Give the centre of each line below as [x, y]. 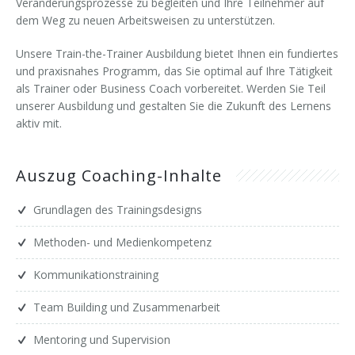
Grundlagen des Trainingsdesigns [118, 209]
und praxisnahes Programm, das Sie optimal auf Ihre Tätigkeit [174, 71]
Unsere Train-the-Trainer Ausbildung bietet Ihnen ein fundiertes [177, 53]
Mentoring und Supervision [102, 339]
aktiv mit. [39, 123]
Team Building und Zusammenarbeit [127, 307]
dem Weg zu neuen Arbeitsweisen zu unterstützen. [145, 20]
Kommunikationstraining [96, 274]
